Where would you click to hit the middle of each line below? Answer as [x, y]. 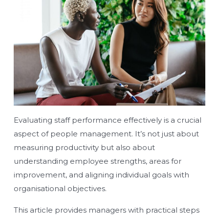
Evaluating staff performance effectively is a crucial [108, 120]
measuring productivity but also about [84, 147]
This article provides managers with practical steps [107, 210]
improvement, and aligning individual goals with [101, 175]
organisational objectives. [60, 188]
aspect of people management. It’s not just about [106, 133]
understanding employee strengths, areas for [98, 161]
